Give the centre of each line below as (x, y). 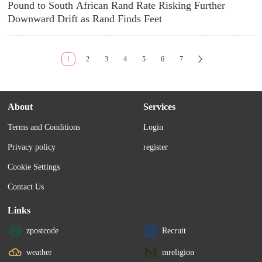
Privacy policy (32, 147)
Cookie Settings (34, 167)
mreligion (178, 252)
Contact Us (26, 187)
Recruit (174, 230)
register (156, 147)
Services (160, 107)
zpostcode (43, 230)
